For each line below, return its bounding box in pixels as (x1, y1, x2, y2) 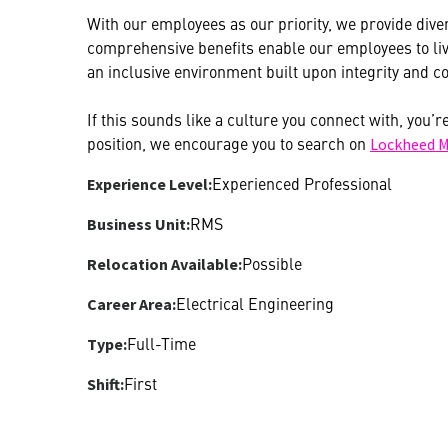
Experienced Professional (212, 171, 392, 194)
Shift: (87, 373, 124, 394)
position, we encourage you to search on (87, 131, 370, 154)
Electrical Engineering (176, 291, 334, 314)
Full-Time (127, 331, 196, 354)
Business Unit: (87, 213, 190, 234)
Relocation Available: (87, 253, 242, 274)
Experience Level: (87, 173, 212, 194)
